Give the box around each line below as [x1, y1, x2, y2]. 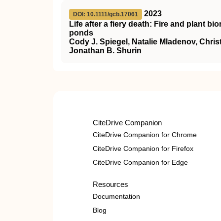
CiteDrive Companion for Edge [93, 158, 188, 166]
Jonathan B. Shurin [69, 46, 142, 55]
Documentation [93, 192, 140, 200]
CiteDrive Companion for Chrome [93, 131, 197, 139]
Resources [93, 180, 128, 188]
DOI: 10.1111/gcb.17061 [73, 11, 138, 18]
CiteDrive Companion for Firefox [93, 145, 193, 152]
